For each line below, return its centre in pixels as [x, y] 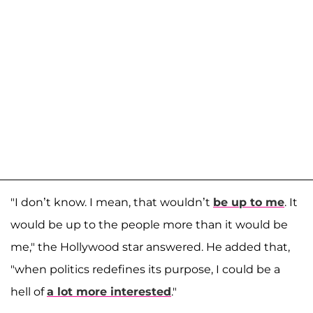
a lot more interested [109, 291]
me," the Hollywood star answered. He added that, [150, 247]
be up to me [249, 202]
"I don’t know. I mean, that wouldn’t [112, 202]
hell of [29, 291]
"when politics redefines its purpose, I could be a [145, 269]
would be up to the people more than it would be [149, 224]
